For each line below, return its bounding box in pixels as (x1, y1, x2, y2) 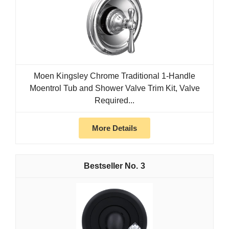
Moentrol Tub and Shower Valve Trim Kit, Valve (29, 84, 200, 93)
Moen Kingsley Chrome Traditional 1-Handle (34, 72, 195, 81)
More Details (92, 124, 137, 133)
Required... (95, 96, 134, 105)
